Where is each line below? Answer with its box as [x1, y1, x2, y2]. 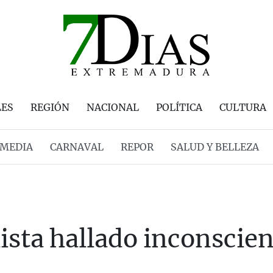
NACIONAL [87, 101, 139, 113]
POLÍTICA [156, 101, 202, 113]
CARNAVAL [49, 141, 104, 153]
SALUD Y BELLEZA [170, 141, 259, 153]
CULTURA [219, 101, 266, 113]
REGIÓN [30, 101, 69, 113]
